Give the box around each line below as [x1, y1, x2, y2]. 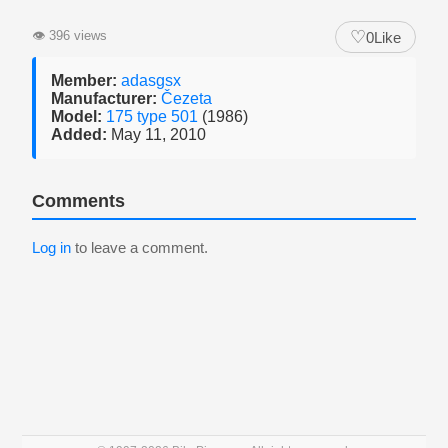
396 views [45, 28, 107, 43]
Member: [51, 72, 117, 89]
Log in [32, 239, 71, 256]
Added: [51, 126, 107, 143]
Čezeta [161, 90, 212, 107]
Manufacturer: [51, 90, 157, 107]
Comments [32, 191, 125, 211]
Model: [51, 108, 102, 125]
